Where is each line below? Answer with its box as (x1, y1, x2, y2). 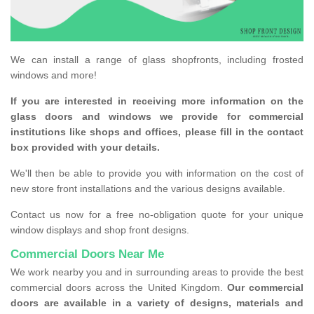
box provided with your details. (11, 142, 160, 153)
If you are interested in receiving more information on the (11, 95, 303, 107)
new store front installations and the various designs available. (11, 183, 285, 195)
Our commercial (226, 282, 304, 294)
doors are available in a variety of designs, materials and (11, 297, 303, 309)
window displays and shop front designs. (11, 224, 189, 236)
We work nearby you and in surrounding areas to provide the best (11, 266, 303, 278)
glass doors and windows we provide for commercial (11, 111, 303, 123)
